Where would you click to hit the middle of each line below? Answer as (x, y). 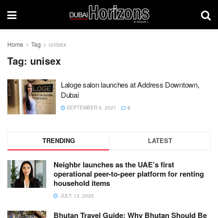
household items (82, 183)
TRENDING (58, 140)
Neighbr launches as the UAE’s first (114, 164)
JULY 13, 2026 (76, 195)
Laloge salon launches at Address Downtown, (130, 84)
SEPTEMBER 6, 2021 (91, 108)
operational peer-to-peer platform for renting (129, 173)
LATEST (160, 140)
